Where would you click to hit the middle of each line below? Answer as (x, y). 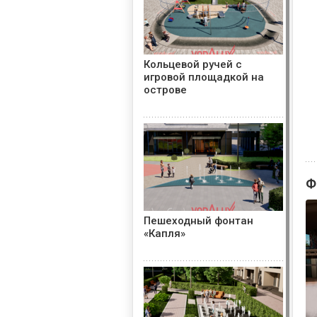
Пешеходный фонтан (198, 221)
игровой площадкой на (204, 77)
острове (165, 90)
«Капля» (165, 234)
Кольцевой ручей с (193, 64)
